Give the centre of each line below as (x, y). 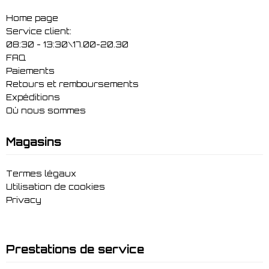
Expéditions (33, 97)
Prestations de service (75, 249)
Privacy (24, 200)
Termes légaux (41, 173)
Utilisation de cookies (56, 186)
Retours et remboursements (72, 84)
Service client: (39, 31)
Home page (32, 18)
